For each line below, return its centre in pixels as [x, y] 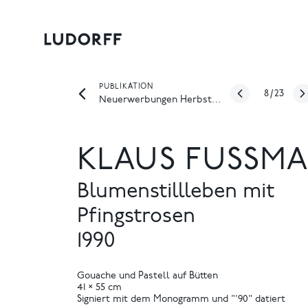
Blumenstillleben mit [176, 192]
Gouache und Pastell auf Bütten [147, 276]
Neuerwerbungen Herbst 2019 [217, 100]
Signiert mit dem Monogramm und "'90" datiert [181, 300]
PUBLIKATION [126, 87]
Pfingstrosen [136, 217]
